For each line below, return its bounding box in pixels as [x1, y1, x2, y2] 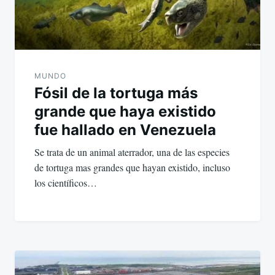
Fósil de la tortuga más [34, 84, 198, 103]
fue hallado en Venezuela [34, 121, 216, 139]
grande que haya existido [34, 103, 216, 121]
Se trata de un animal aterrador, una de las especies [34, 145, 230, 159]
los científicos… [34, 176, 97, 190]
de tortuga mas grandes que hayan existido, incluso [34, 161, 230, 174]
